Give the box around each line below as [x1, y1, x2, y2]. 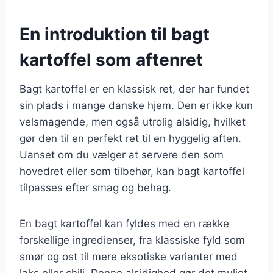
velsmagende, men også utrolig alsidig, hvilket [19, 115, 246, 128]
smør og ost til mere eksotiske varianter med [19, 250, 238, 263]
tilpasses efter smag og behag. [19, 181, 171, 194]
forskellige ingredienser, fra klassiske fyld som [19, 233, 245, 246]
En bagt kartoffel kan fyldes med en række [19, 217, 229, 230]
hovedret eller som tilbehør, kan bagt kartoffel [19, 165, 244, 177]
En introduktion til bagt [19, 23, 210, 44]
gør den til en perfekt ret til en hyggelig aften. [19, 132, 241, 144]
